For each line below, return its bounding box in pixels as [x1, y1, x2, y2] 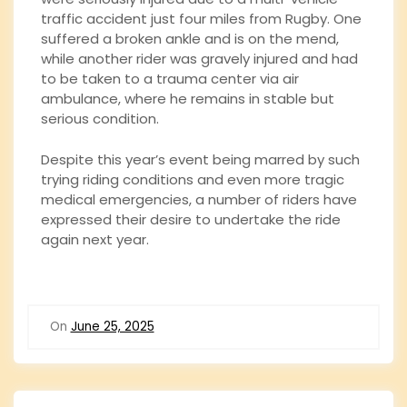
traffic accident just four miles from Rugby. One [41, 9, 362, 29]
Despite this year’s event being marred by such [41, 149, 360, 169]
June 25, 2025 [70, 318, 154, 336]
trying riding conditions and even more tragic [41, 169, 344, 189]
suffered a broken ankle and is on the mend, [41, 29, 339, 49]
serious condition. [41, 109, 159, 129]
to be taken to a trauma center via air [41, 69, 299, 89]
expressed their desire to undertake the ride [41, 209, 341, 229]
